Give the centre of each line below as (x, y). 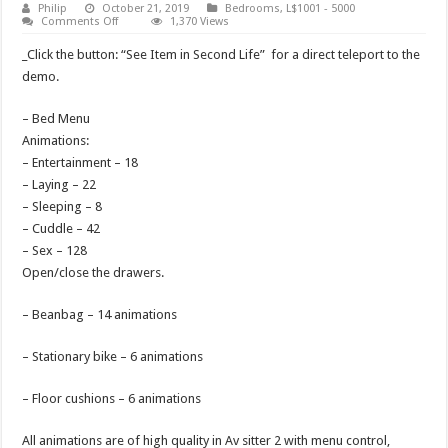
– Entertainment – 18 (80, 162)
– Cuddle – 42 (61, 228)
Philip (53, 8)
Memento (142, 46)
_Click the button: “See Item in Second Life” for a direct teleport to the (221, 54)
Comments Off (80, 21)
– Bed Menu (56, 118)
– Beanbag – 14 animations (100, 314)
